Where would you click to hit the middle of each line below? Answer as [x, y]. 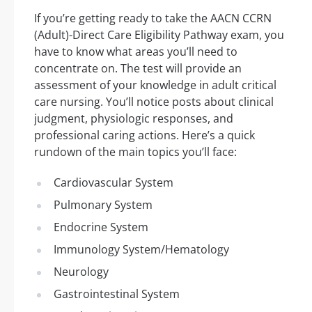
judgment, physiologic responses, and [134, 118]
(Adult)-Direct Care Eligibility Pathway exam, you [159, 34]
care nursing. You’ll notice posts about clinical [154, 101]
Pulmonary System [103, 204]
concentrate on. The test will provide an [138, 68]
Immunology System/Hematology [141, 249]
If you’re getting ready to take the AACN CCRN [153, 18]
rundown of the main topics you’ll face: [135, 151]
